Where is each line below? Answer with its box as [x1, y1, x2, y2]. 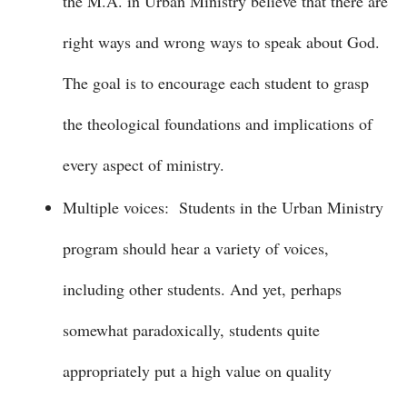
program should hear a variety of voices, [63, 237, 329, 259]
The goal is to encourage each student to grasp [63, 72, 369, 94]
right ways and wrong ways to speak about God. [63, 31, 380, 53]
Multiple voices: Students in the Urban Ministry [63, 196, 383, 218]
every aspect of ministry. [63, 154, 224, 175]
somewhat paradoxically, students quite [63, 319, 320, 341]
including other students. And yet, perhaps [63, 278, 342, 300]
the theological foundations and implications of [63, 113, 372, 134]
